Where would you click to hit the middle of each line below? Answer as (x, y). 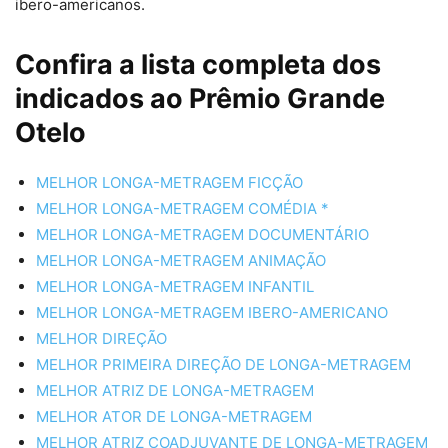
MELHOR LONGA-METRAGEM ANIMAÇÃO (181, 261)
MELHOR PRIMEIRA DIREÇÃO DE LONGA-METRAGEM (223, 365)
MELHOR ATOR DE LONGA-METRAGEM (174, 417)
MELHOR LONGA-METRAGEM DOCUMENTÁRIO (202, 235)
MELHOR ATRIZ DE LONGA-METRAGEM (175, 391)
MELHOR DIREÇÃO (101, 339)
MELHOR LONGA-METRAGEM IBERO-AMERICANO (212, 313)
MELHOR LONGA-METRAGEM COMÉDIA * (182, 209)
